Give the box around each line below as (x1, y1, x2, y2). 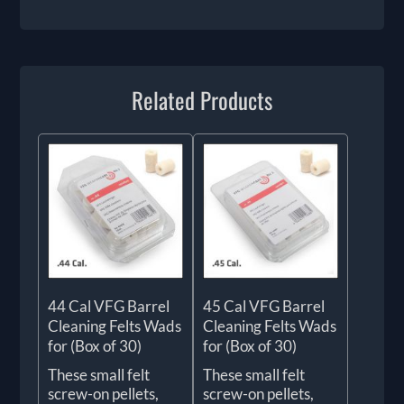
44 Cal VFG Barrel (48, 296, 170, 316)
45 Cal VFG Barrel (203, 296, 325, 316)
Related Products (132, 83, 272, 117)
